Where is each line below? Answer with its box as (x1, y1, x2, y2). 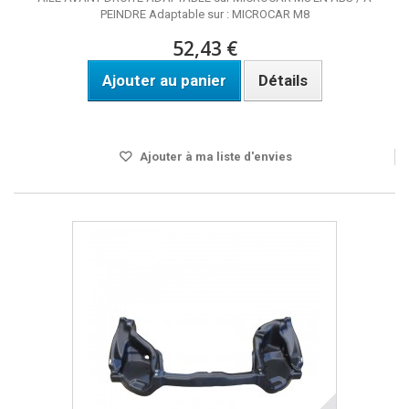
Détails (257, 71, 308, 89)
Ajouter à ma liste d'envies (136, 150, 292, 163)
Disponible (173, 111, 236, 125)
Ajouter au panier (101, 71, 226, 89)
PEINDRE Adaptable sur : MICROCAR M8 (100, 7, 309, 21)
